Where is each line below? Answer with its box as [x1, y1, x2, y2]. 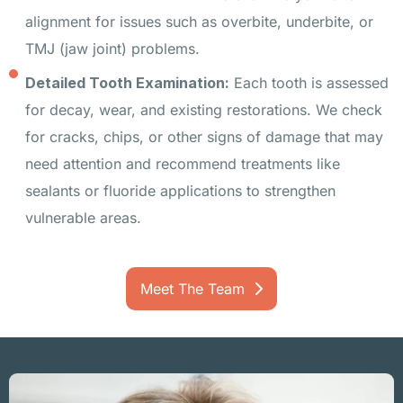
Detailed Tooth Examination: [24, 73, 229, 92]
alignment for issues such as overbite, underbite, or [24, 12, 373, 31]
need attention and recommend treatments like [24, 154, 340, 173]
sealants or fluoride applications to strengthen [24, 181, 336, 200]
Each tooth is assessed [228, 73, 389, 92]
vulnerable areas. [24, 208, 141, 227]
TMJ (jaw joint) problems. [24, 39, 200, 58]
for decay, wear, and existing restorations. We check [24, 100, 382, 119]
